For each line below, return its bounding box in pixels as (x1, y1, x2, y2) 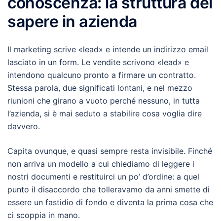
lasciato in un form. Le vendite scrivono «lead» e (7, 57, 189, 67)
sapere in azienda (7, 12, 137, 31)
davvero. (7, 121, 40, 131)
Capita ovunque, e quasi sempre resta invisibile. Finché (7, 146, 212, 156)
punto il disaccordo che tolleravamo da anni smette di (7, 184, 210, 194)
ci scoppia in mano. (7, 210, 80, 220)
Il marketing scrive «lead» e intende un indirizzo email (7, 44, 208, 54)
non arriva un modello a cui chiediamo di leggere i (7, 159, 194, 169)
